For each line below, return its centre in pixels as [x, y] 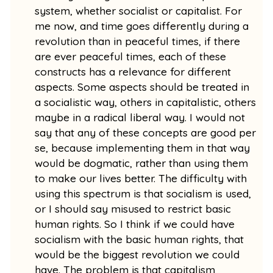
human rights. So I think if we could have [135, 224]
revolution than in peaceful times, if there [138, 41]
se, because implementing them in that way [143, 147]
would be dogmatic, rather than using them [142, 163]
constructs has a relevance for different [133, 71]
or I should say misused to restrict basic [133, 208]
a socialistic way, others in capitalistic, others [146, 102]
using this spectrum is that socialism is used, [143, 193]
